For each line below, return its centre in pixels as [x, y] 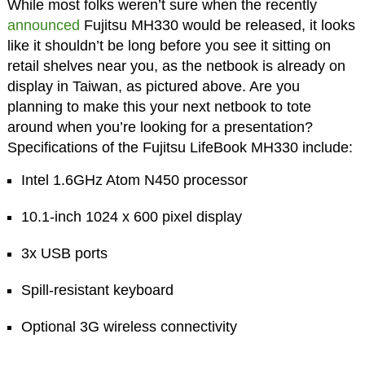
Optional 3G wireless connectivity [130, 327]
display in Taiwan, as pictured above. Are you [153, 87]
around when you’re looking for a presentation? [160, 128]
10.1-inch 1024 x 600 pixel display [132, 217]
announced [43, 26]
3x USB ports [65, 254]
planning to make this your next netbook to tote [159, 107]
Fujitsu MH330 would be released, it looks [217, 26]
